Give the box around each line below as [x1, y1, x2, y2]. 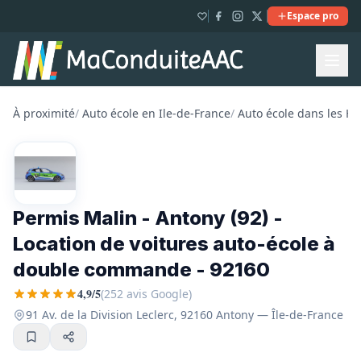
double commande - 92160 [13, 258, 270, 281]
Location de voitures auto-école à [13, 232, 335, 255]
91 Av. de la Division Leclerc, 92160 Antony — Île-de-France [26, 307, 343, 322]
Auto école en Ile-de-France [82, 106, 230, 121]
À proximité [13, 106, 75, 121]
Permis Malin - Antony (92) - [13, 206, 283, 230]
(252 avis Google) [101, 286, 192, 301]
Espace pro [287, 9, 338, 23]
